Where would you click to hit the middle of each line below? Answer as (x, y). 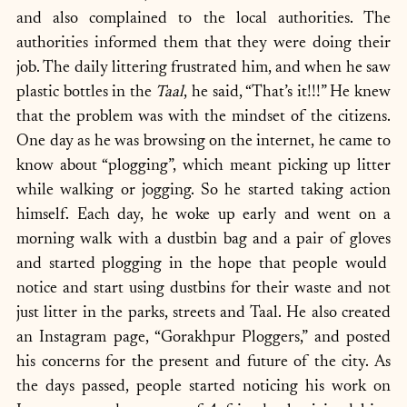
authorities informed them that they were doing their (203, 44)
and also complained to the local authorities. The (203, 19)
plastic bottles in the (86, 93)
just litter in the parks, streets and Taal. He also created (203, 313)
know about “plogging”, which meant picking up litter (203, 166)
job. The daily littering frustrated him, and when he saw (203, 68)
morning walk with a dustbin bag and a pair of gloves (203, 240)
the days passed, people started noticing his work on (203, 387)
